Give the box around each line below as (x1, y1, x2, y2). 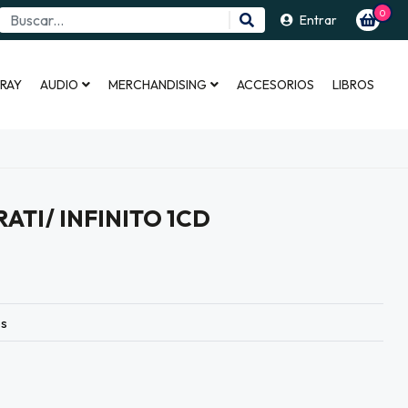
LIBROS (332, 76, 374, 93)
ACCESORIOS (237, 76, 314, 93)
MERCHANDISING (108, 76, 207, 93)
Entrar (300, 11, 337, 28)
